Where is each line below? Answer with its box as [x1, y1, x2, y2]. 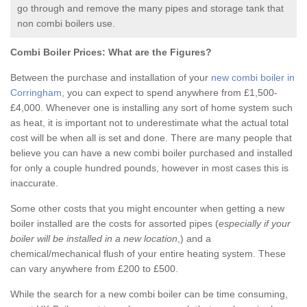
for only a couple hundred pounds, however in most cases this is [10, 162, 288, 174]
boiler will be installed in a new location [10, 233, 177, 245]
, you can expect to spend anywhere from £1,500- [62, 87, 278, 99]
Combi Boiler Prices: [10, 47, 106, 58]
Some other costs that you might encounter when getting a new [10, 203, 284, 214]
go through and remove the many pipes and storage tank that [17, 3, 284, 14]
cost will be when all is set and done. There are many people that [10, 132, 292, 144]
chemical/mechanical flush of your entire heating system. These [10, 248, 286, 260]
